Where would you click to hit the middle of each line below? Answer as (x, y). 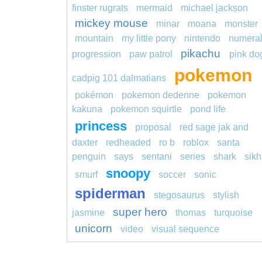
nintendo (202, 39)
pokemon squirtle (146, 109)
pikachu (202, 54)
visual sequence (185, 229)
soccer (173, 175)
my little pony (149, 39)
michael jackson (214, 8)
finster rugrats (100, 8)
